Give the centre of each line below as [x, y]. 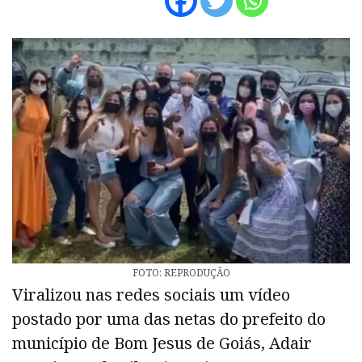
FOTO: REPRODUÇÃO [181, 273]
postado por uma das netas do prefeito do [169, 319]
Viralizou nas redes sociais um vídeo [151, 295]
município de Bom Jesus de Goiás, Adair [162, 343]
